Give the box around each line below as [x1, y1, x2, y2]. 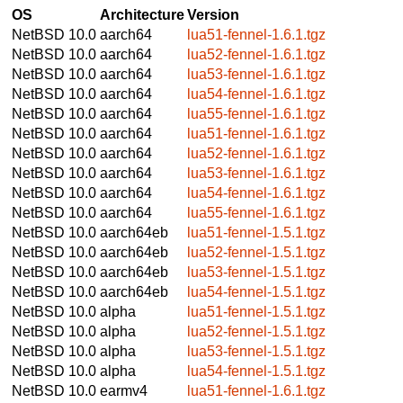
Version [187, 6, 239, 22]
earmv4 [100, 382, 148, 399]
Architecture [100, 6, 184, 22]
